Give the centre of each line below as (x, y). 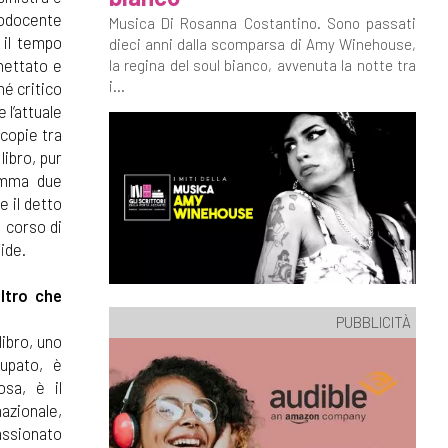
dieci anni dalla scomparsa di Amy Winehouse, (262, 44)
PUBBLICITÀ (373, 321)
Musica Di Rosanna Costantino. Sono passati (262, 23)
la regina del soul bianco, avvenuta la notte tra (262, 65)
